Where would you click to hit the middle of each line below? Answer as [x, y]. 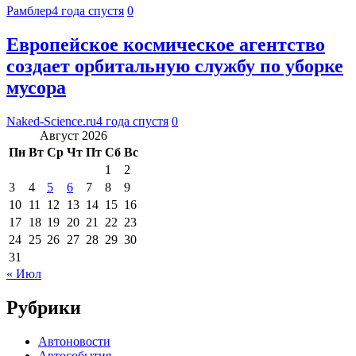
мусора [36, 87]
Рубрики [44, 307]
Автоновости [74, 341]
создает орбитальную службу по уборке [175, 66]
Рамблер [29, 10]
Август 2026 [74, 135]
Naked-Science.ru [51, 121]
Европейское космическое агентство [166, 44]
